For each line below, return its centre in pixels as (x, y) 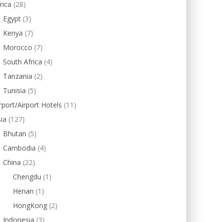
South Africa (23, 62)
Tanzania (18, 76)
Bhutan (15, 134)
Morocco (18, 47)
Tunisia (14, 90)
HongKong (30, 205)
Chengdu (27, 177)
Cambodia (19, 148)
